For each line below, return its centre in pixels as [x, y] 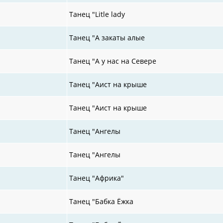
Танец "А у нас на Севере [113, 61]
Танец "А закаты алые [107, 37]
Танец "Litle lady [97, 14]
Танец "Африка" [97, 178]
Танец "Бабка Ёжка [102, 201]
